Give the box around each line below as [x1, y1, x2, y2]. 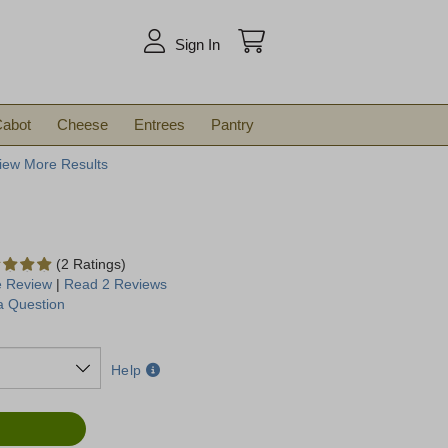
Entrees [134, 116, 185, 133]
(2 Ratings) [56, 255, 127, 272]
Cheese [57, 116, 108, 133]
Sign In [174, 36, 220, 53]
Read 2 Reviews [64, 275, 168, 292]
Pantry [211, 116, 254, 133]
